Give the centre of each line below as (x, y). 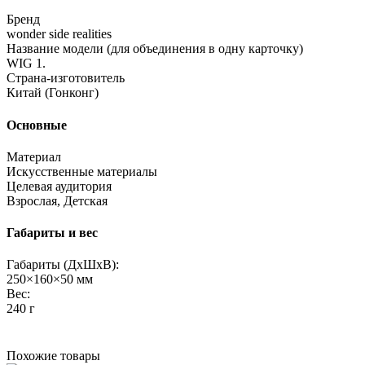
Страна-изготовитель (66, 78)
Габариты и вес (52, 233)
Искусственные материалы (82, 171)
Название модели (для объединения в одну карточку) (155, 49)
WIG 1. (26, 64)
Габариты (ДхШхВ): (63, 265)
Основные (37, 125)
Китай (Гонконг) (53, 93)
